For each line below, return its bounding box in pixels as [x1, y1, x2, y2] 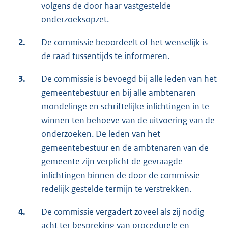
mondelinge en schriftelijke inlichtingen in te [41, 101, 209, 112]
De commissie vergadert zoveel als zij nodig [41, 206, 204, 218]
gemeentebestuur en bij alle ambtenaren [41, 87, 196, 99]
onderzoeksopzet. [41, 14, 109, 25]
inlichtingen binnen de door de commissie [41, 169, 200, 181]
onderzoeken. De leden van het [41, 128, 160, 140]
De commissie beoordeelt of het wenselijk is [41, 37, 208, 48]
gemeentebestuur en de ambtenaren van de [41, 142, 209, 154]
